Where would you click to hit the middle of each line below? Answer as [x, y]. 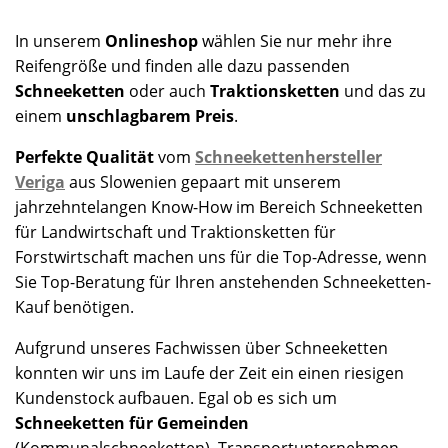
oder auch [169, 90]
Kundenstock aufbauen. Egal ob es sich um [176, 397]
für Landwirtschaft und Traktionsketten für [175, 231]
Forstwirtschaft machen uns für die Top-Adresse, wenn [221, 256]
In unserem [60, 40]
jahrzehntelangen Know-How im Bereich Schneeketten [219, 206]
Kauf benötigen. [74, 306]
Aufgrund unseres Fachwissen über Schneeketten [201, 347]
